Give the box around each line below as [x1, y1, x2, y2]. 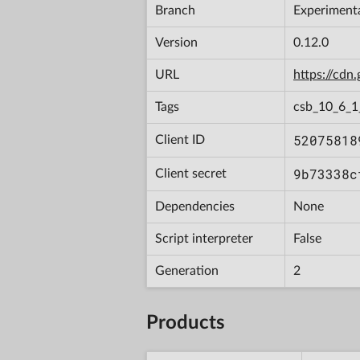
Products [146, 313, 225, 333]
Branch [155, 3, 195, 17]
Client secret [155, 166, 227, 180]
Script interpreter [155, 231, 253, 245]
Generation [155, 264, 219, 277]
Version [155, 35, 198, 49]
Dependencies [155, 199, 235, 213]
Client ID [155, 133, 205, 146]
